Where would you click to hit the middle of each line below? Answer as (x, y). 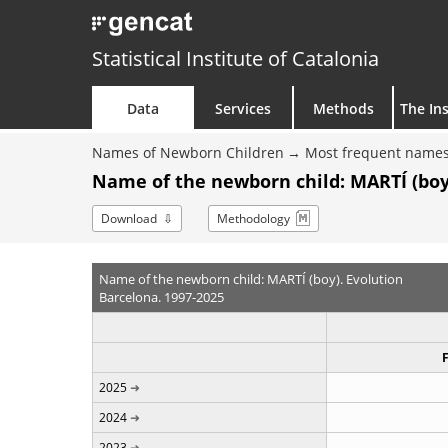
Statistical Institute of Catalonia (235, 58)
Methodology (253, 218)
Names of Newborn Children (188, 152)
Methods (343, 108)
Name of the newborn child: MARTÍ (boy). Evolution (250, 278)
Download (129, 218)
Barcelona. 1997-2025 (161, 296)
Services (243, 108)
